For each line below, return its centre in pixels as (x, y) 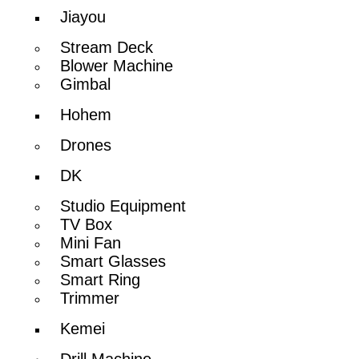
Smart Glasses (113, 261)
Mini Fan (91, 242)
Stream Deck (107, 47)
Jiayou (83, 16)
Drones (86, 145)
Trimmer (90, 298)
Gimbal (86, 84)
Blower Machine (117, 65)
